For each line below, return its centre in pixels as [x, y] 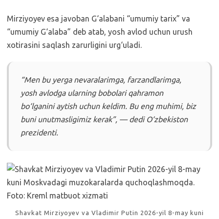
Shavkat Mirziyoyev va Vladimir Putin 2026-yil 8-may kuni [109, 213]
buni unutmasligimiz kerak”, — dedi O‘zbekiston [104, 119]
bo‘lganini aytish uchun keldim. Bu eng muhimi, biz [108, 106]
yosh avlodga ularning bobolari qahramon [92, 93]
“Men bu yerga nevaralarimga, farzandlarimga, [101, 80]
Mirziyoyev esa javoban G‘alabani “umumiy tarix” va [99, 19]
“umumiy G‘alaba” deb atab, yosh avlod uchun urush [100, 32]
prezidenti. [39, 132]
